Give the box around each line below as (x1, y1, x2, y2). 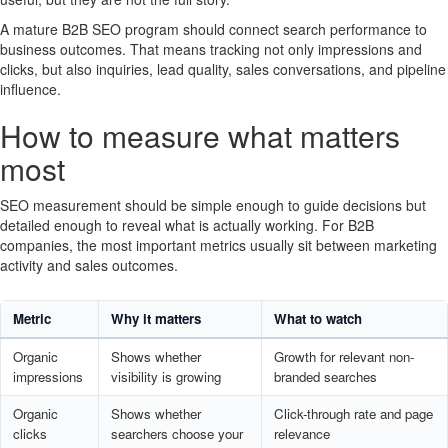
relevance (273, 423, 330, 443)
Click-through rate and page (273, 403, 433, 423)
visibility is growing (110, 366, 221, 386)
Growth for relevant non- (273, 346, 414, 366)
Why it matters (110, 308, 201, 328)
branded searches (273, 366, 377, 386)
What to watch (273, 308, 362, 328)
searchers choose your (110, 423, 243, 443)
